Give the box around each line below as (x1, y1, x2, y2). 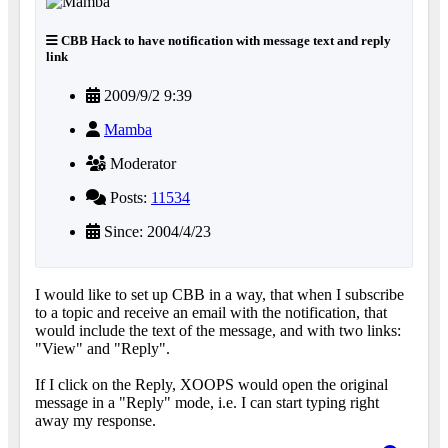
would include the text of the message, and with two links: (35, 322, 401, 340)
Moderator (106, 155, 176, 173)
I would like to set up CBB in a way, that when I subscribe (35, 286, 404, 304)
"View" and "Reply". (35, 340, 170, 358)
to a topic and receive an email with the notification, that (35, 304, 387, 322)
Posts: (106, 189, 151, 207)
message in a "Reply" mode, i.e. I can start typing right (35, 394, 379, 412)
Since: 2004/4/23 (100, 223, 211, 241)
